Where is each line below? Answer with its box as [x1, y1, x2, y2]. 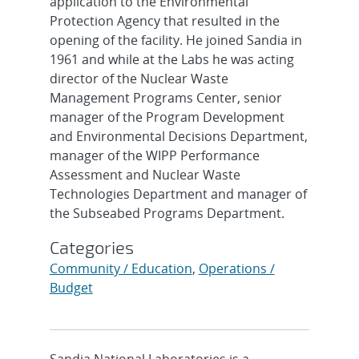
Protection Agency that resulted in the [49, 12, 280, 30]
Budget [49, 279, 93, 296]
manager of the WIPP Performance [49, 147, 260, 164]
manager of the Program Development [49, 108, 284, 126]
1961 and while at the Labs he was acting [49, 50, 294, 68]
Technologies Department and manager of [49, 185, 307, 203]
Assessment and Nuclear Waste [49, 166, 240, 184]
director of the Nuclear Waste [49, 70, 228, 87]
